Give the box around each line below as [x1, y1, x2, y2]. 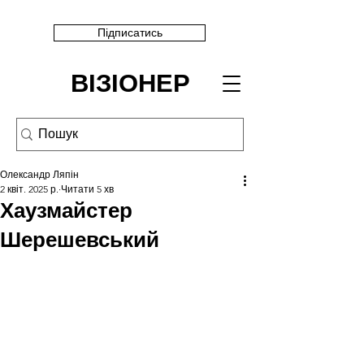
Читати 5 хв [61, 183, 114, 195]
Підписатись [97, 25, 162, 40]
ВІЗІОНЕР [70, 68, 190, 99]
